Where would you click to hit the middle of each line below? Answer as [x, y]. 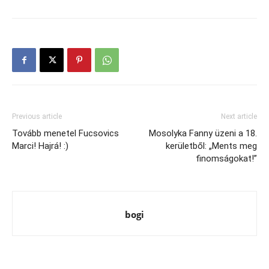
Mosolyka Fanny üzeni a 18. [203, 133]
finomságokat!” [226, 158]
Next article [239, 116]
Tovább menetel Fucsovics [65, 133]
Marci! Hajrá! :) [40, 146]
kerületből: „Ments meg [211, 146]
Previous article [37, 116]
